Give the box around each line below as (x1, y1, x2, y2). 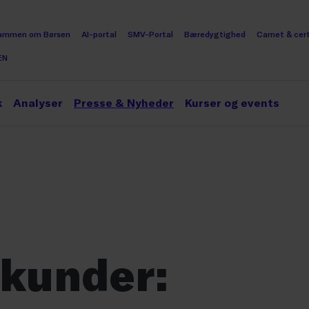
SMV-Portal (128, 29, 173, 39)
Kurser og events (185, 96, 279, 109)
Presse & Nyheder (74, 96, 174, 109)
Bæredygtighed (184, 29, 246, 39)
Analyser (13, 96, 63, 109)
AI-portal (81, 29, 117, 39)
